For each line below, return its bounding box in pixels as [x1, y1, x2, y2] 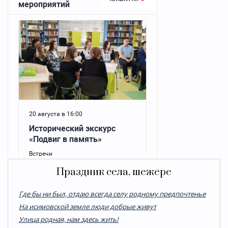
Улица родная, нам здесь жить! [19, 214, 119, 224]
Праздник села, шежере [56, 165, 172, 179]
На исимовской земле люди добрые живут [19, 202, 156, 211]
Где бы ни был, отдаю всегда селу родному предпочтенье [19, 189, 206, 198]
